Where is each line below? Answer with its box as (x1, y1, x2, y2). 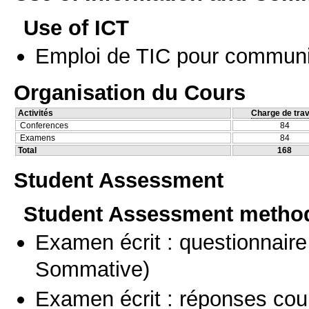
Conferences (20, 121, 68, 131)
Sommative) (35, 257, 150, 282)
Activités (18, 108, 53, 119)
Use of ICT (23, 14, 129, 40)
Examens (20, 133, 55, 143)
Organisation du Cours (14, 80, 246, 106)
